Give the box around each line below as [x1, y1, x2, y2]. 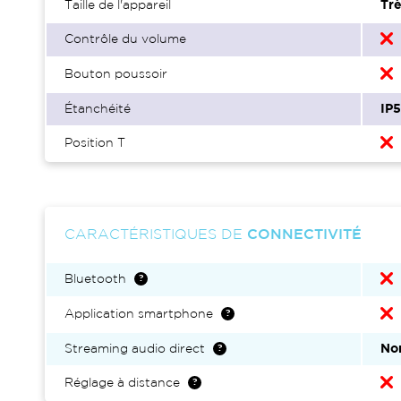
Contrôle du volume [64, 34, 186, 45]
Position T [64, 138, 125, 149]
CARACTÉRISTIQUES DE [64, 228, 247, 242]
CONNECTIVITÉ [247, 228, 362, 242]
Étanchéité [64, 104, 131, 115]
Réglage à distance [64, 378, 180, 388]
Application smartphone [64, 309, 213, 320]
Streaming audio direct [64, 344, 205, 354]
